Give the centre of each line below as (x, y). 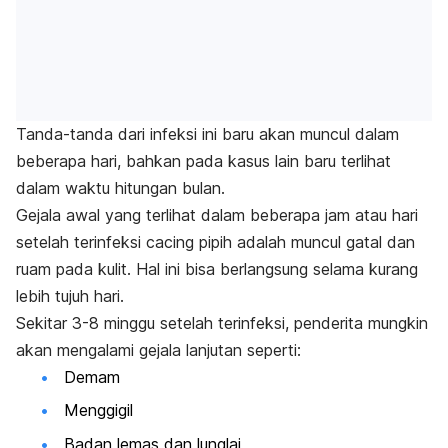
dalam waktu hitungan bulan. (120, 187)
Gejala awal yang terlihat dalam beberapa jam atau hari (217, 214)
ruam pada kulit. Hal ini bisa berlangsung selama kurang (217, 268)
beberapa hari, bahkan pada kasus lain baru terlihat (203, 160)
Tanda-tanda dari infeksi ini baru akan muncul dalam (207, 133)
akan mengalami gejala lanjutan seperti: (158, 349)
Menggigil (98, 410)
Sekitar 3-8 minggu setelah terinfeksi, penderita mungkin (222, 322)
